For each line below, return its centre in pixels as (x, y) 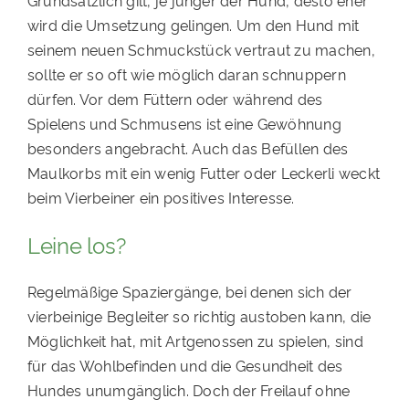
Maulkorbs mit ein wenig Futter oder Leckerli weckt (203, 173)
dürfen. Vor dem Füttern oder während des (175, 99)
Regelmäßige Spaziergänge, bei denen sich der (189, 292)
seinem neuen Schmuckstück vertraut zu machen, (201, 50)
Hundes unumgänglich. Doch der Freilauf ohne (189, 390)
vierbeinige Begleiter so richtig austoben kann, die (199, 316)
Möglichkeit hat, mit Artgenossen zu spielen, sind (195, 341)
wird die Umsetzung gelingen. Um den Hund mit (193, 25)
